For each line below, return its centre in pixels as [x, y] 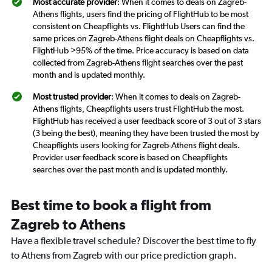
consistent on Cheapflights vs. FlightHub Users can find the [139, 26]
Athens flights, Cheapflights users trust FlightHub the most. [138, 109]
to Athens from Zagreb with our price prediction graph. [124, 255]
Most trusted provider [72, 97]
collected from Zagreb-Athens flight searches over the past [138, 63]
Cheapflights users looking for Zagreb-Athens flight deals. [136, 145]
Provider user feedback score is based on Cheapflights [130, 157]
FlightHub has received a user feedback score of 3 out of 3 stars [147, 121]
